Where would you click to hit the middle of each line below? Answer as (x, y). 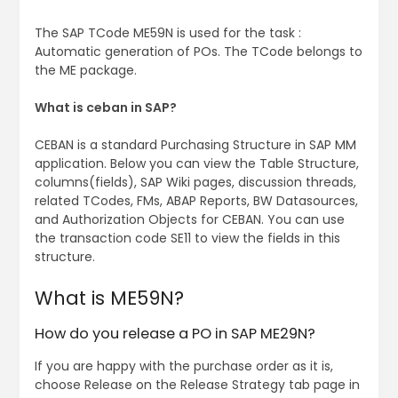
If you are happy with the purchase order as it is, (183, 366)
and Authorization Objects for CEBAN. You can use (189, 220)
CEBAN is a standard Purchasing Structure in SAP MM (195, 145)
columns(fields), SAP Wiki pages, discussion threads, (195, 183)
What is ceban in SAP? (105, 108)
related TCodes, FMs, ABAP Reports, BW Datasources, (196, 201)
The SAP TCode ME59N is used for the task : (167, 33)
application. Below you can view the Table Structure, (196, 164)
